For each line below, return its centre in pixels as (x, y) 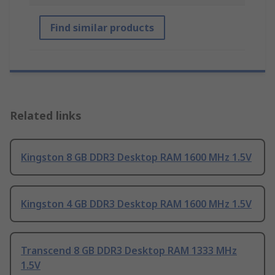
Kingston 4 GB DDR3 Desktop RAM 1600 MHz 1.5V (136, 204)
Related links (46, 116)
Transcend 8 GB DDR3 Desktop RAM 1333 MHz (129, 251)
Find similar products (102, 28)
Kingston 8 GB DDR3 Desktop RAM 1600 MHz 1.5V (136, 157)
